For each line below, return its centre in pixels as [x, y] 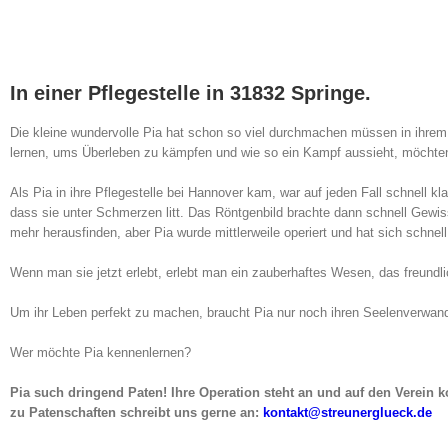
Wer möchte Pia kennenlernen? [100, 353]
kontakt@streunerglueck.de [347, 413]
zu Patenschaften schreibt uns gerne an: [136, 413]
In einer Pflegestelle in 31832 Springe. [190, 93]
